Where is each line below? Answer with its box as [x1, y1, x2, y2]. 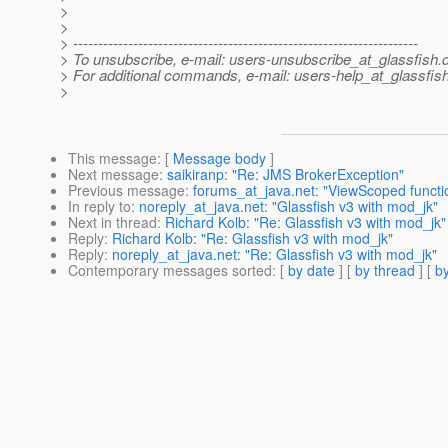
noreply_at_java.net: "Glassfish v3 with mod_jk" [139, 196, 438, 217]
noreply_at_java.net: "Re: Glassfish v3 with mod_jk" [112, 244, 437, 265]
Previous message [68, 180, 185, 201]
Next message [68, 164, 159, 185]
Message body [173, 148, 266, 169]
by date [288, 260, 335, 281]
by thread [355, 260, 415, 281]
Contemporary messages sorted [68, 260, 272, 281]
